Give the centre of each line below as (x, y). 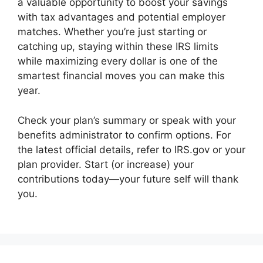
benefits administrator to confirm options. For (124, 135)
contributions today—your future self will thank (128, 179)
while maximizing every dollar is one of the (118, 61)
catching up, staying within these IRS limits (118, 46)
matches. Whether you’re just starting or (112, 32)
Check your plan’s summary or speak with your (127, 120)
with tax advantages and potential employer (122, 17)
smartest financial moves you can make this (121, 76)
